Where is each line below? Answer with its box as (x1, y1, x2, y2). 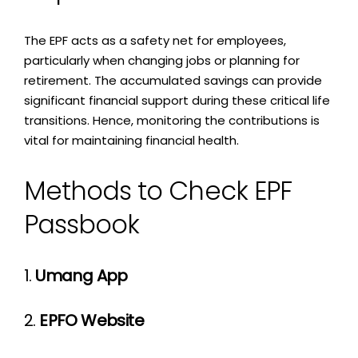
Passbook (24, 206, 140, 243)
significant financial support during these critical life (24, 92, 330, 109)
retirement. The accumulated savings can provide (24, 72, 322, 89)
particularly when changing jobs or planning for (24, 52, 300, 70)
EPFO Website (39, 309, 145, 332)
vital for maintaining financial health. (24, 132, 239, 149)
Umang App (35, 265, 128, 288)
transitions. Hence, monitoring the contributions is (24, 112, 320, 129)
